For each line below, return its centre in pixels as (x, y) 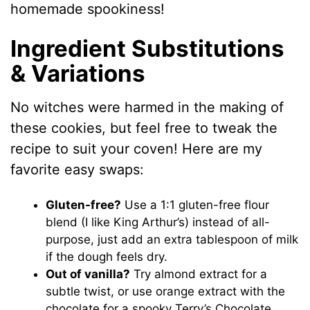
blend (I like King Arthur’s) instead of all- (158, 222)
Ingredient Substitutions (148, 48)
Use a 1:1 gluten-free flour (195, 205)
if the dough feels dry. (107, 257)
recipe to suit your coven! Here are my (137, 149)
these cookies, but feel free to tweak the (144, 128)
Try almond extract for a (199, 274)
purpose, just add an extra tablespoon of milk (172, 240)
